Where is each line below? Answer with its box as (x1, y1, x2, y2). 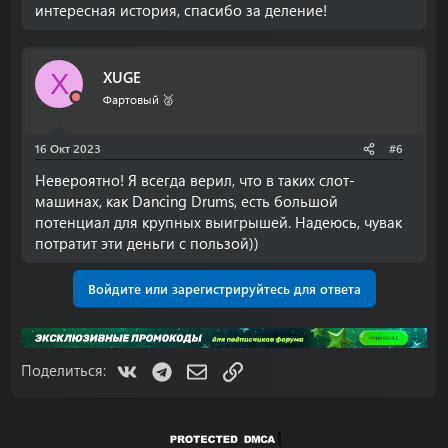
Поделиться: (21, 359, 106, 380)
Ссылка (241, 357, 292, 378)
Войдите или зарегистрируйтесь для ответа (87, 280, 361, 297)
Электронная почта (206, 357, 341, 378)
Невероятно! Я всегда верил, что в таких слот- (35, 170, 355, 190)
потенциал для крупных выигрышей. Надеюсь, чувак (35, 212, 402, 232)
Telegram (170, 357, 234, 378)
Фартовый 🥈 (103, 90, 174, 107)
